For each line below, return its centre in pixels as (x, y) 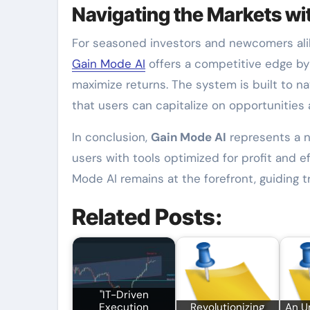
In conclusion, (111, 137)
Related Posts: (147, 217)
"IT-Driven (124, 295)
